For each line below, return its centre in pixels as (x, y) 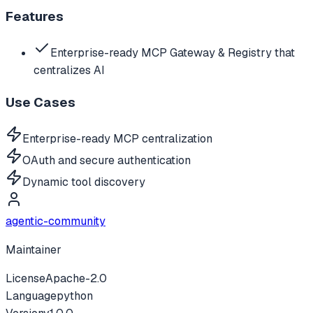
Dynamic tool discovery (84, 182)
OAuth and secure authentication (107, 160)
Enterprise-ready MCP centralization (117, 138)
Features (35, 17)
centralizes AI (69, 71)
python (75, 296)
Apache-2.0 (76, 278)
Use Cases (41, 102)
